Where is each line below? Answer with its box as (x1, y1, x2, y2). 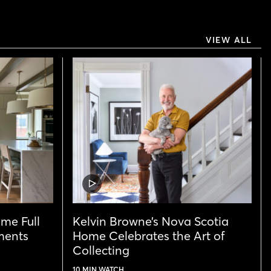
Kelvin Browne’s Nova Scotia (73, 213, 229, 229)
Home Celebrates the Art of (73, 227, 225, 243)
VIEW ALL (206, 34, 252, 46)
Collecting (73, 242, 129, 258)
